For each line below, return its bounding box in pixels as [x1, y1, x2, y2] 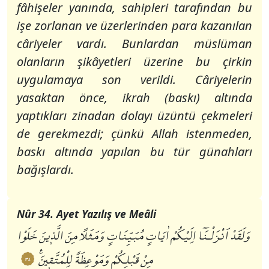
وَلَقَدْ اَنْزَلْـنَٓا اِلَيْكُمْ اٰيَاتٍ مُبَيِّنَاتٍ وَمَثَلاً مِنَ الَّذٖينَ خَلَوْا [17, 223, 250, 250]
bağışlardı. [17, 162, 74, 178]
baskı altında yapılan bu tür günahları [17, 144, 252, 160]
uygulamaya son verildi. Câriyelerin [17, 71, 252, 88]
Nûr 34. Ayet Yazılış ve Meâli [17, 207, 156, 221]
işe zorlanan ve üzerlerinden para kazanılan [17, 17, 252, 34]
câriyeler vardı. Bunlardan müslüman [17, 35, 252, 52]
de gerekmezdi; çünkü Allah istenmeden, [17, 125, 252, 142]
